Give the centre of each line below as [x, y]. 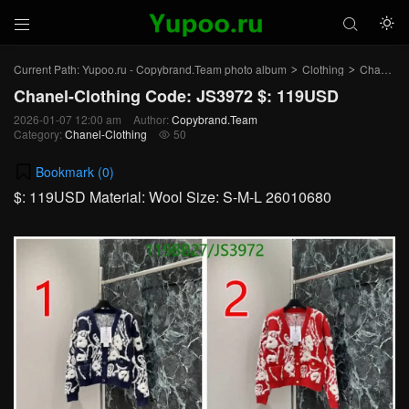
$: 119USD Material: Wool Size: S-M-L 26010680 [173, 196]
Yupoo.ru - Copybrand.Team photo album [184, 69]
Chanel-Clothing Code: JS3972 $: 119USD [176, 96]
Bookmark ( [69, 171]
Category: [39, 134]
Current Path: [48, 69]
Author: [152, 119]
